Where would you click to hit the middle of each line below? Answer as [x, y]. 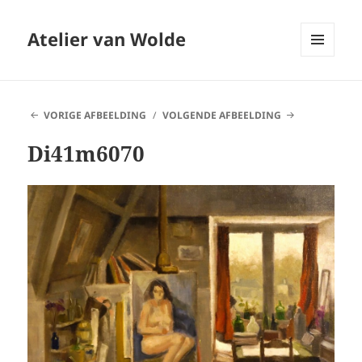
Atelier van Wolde [107, 39]
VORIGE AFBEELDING [95, 116]
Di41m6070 [86, 154]
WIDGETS [324, 90]
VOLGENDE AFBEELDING [222, 116]
